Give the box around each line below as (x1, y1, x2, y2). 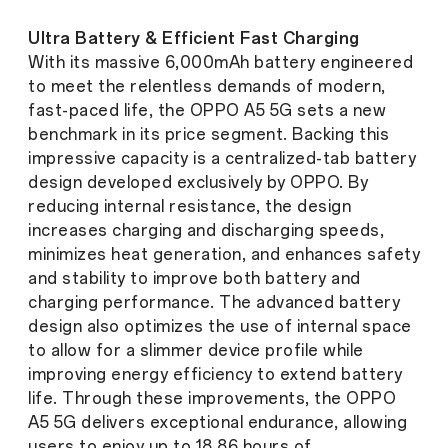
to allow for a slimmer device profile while (28, 340, 364, 360)
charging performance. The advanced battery (28, 292, 400, 312)
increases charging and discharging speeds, (28, 220, 384, 240)
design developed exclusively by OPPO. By (28, 172, 368, 192)
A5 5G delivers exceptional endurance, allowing (28, 412, 407, 432)
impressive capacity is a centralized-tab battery (28, 148, 416, 168)
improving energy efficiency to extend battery (28, 364, 403, 384)
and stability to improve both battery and (28, 268, 361, 288)
